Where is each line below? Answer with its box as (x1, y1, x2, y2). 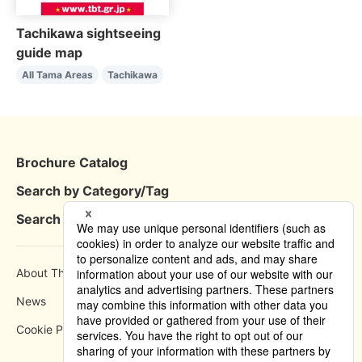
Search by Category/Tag (16, 183, 169, 200)
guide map (16, 44, 82, 61)
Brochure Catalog (16, 154, 128, 171)
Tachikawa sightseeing (16, 25, 161, 42)
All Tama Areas (22, 69, 93, 82)
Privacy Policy (181, 294, 255, 309)
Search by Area (16, 211, 113, 228)
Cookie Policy (16, 322, 87, 337)
